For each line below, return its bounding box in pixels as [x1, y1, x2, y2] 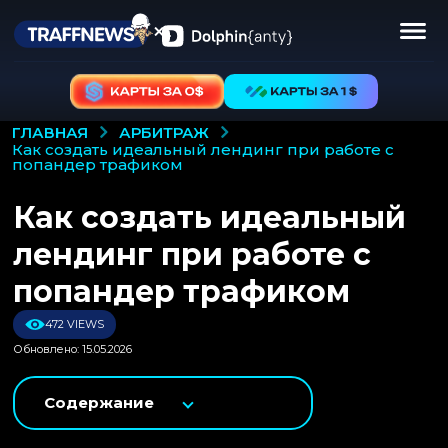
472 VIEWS [45, 316, 104, 331]
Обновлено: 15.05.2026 [13, 341, 132, 356]
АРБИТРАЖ [119, 123, 209, 143]
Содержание [44, 392, 154, 412]
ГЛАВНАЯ [12, 123, 88, 143]
